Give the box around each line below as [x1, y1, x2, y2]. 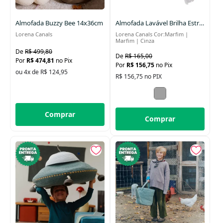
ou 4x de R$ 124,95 [15, 67, 68, 76]
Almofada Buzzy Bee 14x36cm [15, 18, 103, 28]
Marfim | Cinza [115, 37, 154, 45]
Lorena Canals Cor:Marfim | [115, 30, 188, 38]
